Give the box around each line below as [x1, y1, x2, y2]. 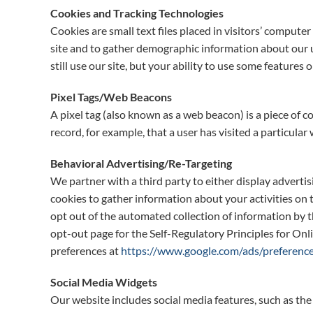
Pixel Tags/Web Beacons [50, 90, 172, 103]
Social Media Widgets [50, 275, 157, 289]
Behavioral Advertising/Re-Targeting [50, 156, 232, 170]
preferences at [50, 244, 121, 257]
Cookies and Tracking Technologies [50, 6, 224, 20]
